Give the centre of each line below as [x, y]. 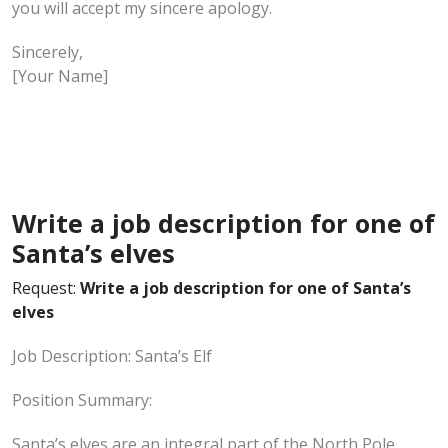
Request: [46, 287]
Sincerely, [47, 51]
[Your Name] [60, 75]
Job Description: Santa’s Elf [112, 355]
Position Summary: [82, 399]
